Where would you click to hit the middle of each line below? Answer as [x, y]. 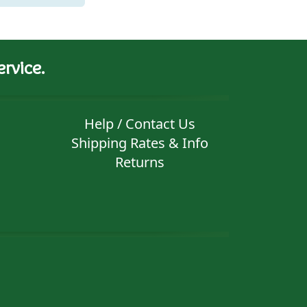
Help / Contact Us [139, 124]
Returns [139, 162]
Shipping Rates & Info [139, 143]
